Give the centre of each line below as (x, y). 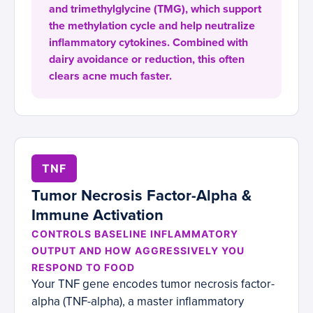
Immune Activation (97, 216)
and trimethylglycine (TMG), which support (155, 9)
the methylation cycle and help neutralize (152, 26)
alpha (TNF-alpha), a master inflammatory (138, 302)
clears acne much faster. (110, 77)
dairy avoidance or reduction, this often (147, 60)
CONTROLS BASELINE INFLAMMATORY (135, 234)
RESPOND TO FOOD (83, 268)
